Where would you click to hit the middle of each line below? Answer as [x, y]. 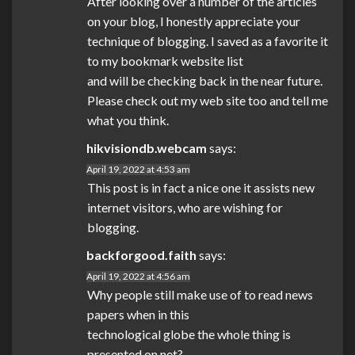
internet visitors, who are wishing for [185, 208]
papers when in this [138, 315]
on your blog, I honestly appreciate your [194, 21]
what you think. [128, 120]
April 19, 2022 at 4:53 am [138, 170]
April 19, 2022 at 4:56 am [138, 277]
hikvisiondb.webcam [147, 148]
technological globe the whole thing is [189, 334]
